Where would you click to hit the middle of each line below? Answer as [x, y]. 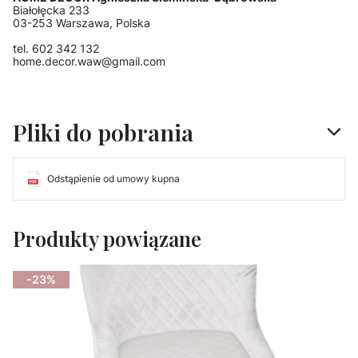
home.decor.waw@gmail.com [89, 62]
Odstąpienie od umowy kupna [113, 179]
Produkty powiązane [107, 239]
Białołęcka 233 [51, 10]
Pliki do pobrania [103, 132]
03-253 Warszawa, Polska [82, 23]
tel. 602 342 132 [56, 49]
